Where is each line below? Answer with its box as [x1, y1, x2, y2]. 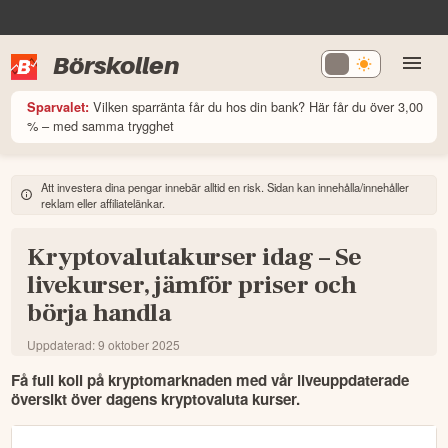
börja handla [27, 296, 172, 330]
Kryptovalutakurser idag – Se [27, 240, 362, 274]
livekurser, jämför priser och [27, 268, 357, 302]
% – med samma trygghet [27, 115, 175, 135]
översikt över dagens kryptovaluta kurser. [11, 388, 301, 411]
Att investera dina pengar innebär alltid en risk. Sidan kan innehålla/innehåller [41, 178, 410, 195]
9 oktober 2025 [98, 335, 181, 353]
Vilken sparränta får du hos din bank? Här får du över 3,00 [93, 96, 424, 116]
